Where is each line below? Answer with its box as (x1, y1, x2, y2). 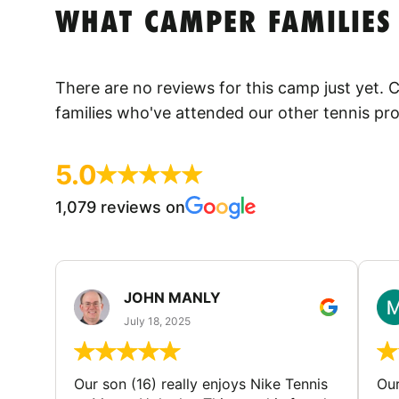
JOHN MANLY (124, 288, 221, 306)
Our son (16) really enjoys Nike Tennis (74, 375, 328, 394)
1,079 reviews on (55, 197, 185, 216)
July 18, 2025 (124, 313, 191, 328)
